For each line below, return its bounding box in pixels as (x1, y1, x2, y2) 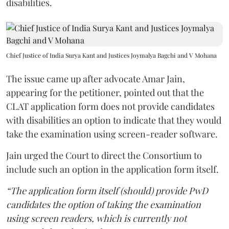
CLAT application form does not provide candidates (6, 100, 215, 112)
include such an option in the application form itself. (6, 163, 219, 175)
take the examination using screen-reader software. (6, 128, 218, 140)
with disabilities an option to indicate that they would (6, 114, 221, 126)
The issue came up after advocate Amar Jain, (6, 73, 185, 85)
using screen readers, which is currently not (6, 212, 187, 224)
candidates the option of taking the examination (6, 198, 201, 211)
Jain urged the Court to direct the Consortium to (6, 149, 202, 162)
